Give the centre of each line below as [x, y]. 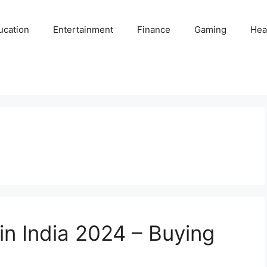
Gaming [211, 30]
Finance [154, 30]
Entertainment [83, 30]
